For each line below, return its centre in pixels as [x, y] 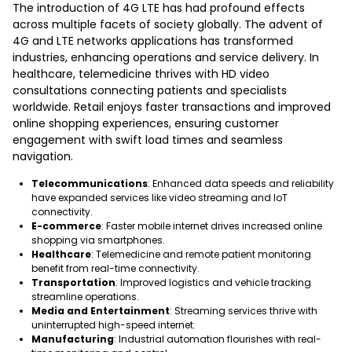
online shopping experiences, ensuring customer [146, 123]
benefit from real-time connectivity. [115, 268]
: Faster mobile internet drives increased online [212, 226]
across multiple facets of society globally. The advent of [168, 24]
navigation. [43, 156]
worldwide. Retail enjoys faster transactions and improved [172, 107]
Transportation [73, 282]
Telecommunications [90, 183]
